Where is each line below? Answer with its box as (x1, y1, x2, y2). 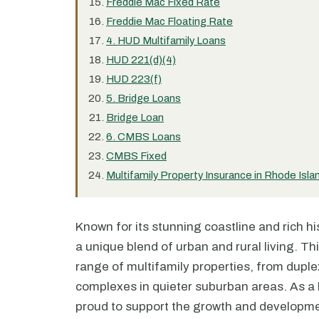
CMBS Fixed (106, 150, 167, 162)
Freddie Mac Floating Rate (106, 16, 233, 27)
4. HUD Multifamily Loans (106, 35, 226, 46)
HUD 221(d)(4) (106, 54, 176, 66)
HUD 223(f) (106, 73, 162, 85)
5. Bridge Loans (106, 93, 181, 104)
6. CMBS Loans (106, 131, 181, 142)
